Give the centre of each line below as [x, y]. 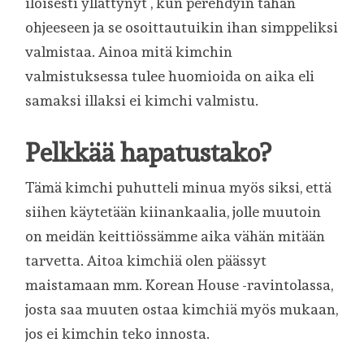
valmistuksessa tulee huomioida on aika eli [170, 76]
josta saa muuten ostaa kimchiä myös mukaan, [182, 310]
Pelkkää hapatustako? [148, 153]
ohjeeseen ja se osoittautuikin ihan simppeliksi [182, 28]
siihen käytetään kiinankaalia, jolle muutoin [173, 212]
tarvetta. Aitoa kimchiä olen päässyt [146, 261]
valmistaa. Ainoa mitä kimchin [129, 52]
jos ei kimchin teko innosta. [118, 334]
